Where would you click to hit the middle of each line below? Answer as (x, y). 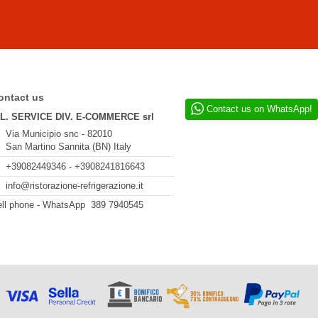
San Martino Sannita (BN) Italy (68, 147)
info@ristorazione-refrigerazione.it (74, 186)
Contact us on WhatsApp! (258, 109)
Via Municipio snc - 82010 (59, 134)
